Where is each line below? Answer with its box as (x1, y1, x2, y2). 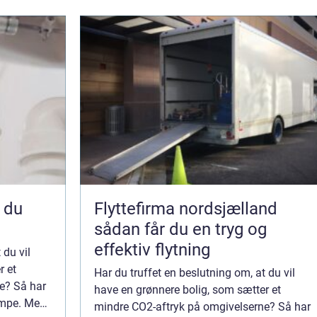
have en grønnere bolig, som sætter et (94, 283, 281, 297)
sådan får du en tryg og (94, 219, 267, 240)
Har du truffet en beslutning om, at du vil (94, 266, 295, 280)
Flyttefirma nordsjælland (94, 199, 277, 219)
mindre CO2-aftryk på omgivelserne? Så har (94, 300, 311, 314)
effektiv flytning (94, 240, 210, 260)
